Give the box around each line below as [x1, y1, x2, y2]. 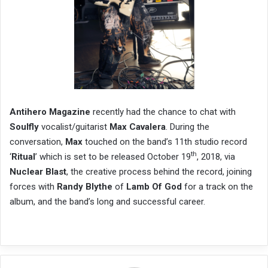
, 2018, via [197, 151, 235, 163]
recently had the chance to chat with [90, 106, 236, 118]
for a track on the [182, 181, 253, 193]
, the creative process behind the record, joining [66, 166, 252, 178]
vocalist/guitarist [39, 121, 109, 133]
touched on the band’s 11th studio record [83, 136, 247, 148]
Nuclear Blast [10, 166, 66, 178]
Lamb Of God [126, 181, 182, 193]
